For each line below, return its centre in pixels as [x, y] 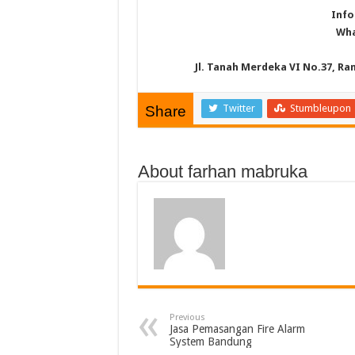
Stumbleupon [320, 108]
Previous [187, 317]
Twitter [239, 108]
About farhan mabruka [222, 172]
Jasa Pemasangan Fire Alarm [237, 329]
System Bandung [212, 342]
